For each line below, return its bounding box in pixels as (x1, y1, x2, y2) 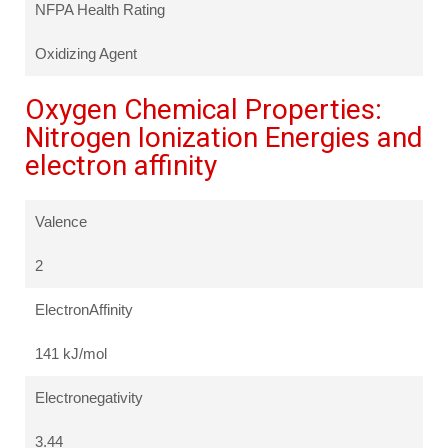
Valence (35, 213, 87, 231)
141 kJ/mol (35, 345, 107, 363)
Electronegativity (35, 389, 143, 407)
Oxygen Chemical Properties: (25, 93, 382, 127)
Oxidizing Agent (35, 45, 137, 63)
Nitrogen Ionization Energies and (25, 121, 423, 155)
